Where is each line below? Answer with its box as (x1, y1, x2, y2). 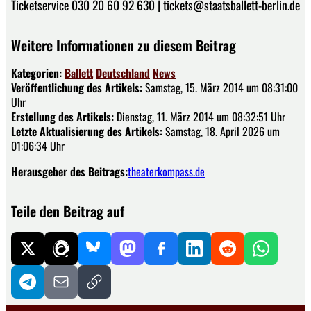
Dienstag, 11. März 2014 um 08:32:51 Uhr (114, 108, 285, 125)
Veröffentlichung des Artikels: (11, 78, 142, 96)
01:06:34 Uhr (11, 137, 65, 154)
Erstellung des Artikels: (11, 108, 114, 125)
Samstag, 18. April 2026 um (162, 122, 280, 140)
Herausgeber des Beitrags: (11, 162, 128, 180)
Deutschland (96, 64, 150, 81)
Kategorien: (11, 64, 65, 81)
